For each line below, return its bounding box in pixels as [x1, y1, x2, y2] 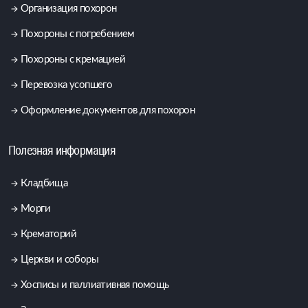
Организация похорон [21, 3, 117, 14]
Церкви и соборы [21, 254, 98, 265]
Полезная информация [8, 143, 115, 158]
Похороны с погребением [21, 29, 135, 40]
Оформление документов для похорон [21, 105, 195, 116]
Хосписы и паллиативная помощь [21, 280, 169, 291]
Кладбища [21, 178, 68, 189]
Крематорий [21, 229, 76, 240]
